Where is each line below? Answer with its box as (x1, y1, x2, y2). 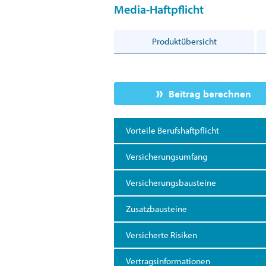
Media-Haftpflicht (114, 1, 204, 17)
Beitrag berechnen (168, 87, 251, 100)
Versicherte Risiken (126, 229, 197, 240)
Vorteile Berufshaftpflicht (126, 124, 219, 136)
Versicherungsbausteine (126, 176, 216, 188)
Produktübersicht (151, 35, 217, 47)
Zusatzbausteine (126, 202, 187, 214)
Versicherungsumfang (126, 150, 207, 162)
